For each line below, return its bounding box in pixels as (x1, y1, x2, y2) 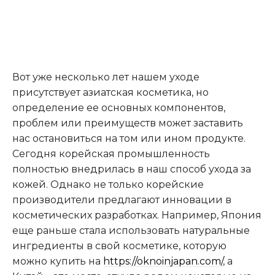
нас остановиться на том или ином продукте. (12, 133, 246, 145)
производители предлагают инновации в (12, 194, 231, 206)
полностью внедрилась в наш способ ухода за (12, 163, 251, 176)
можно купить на (12, 255, 103, 268)
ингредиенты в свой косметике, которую (12, 240, 227, 252)
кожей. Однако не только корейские (12, 179, 204, 191)
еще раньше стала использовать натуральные (12, 225, 250, 237)
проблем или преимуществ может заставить (12, 117, 243, 130)
